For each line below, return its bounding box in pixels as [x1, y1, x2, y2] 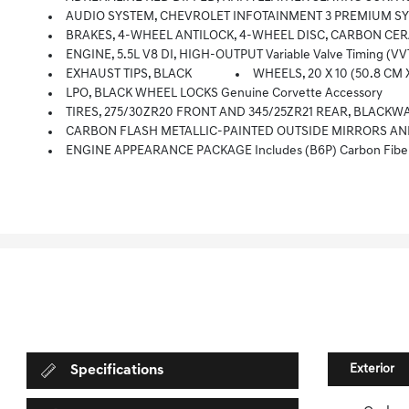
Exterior [349, 362, 394, 376]
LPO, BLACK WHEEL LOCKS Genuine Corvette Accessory [66, 87, 383, 100]
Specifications [70, 363, 164, 378]
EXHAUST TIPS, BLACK [66, 68, 193, 81]
